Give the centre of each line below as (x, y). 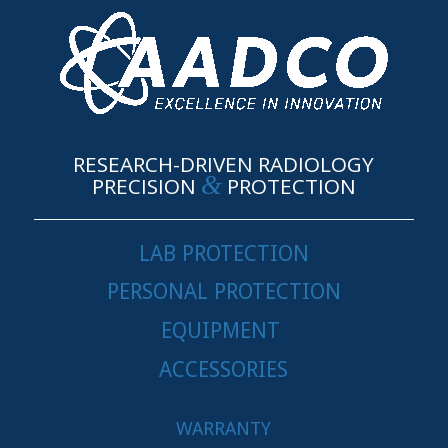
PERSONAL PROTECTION (223, 292)
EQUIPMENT (221, 331)
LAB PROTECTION (223, 253)
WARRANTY (224, 428)
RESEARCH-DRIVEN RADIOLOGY (224, 163)
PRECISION (146, 185)
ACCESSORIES (224, 369)
